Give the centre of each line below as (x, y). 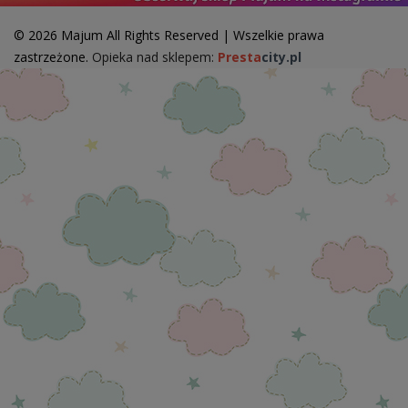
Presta (240, 56)
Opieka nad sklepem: (155, 56)
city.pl (281, 56)
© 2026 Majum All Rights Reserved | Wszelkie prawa (169, 35)
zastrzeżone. (53, 56)
